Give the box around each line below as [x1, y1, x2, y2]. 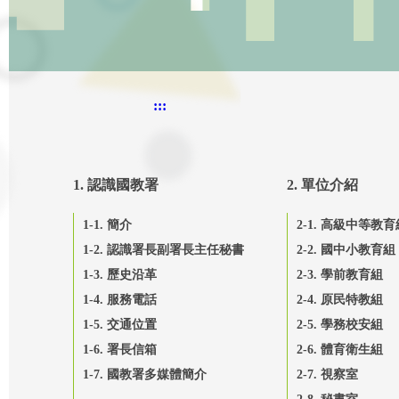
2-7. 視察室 [296, 367, 358, 381]
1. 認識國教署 [73, 176, 159, 192]
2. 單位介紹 [286, 176, 358, 192]
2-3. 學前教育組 [296, 267, 383, 281]
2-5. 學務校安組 [296, 317, 383, 331]
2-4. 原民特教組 [296, 292, 383, 306]
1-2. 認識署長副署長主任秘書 [83, 242, 244, 256]
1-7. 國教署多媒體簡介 [83, 367, 207, 381]
